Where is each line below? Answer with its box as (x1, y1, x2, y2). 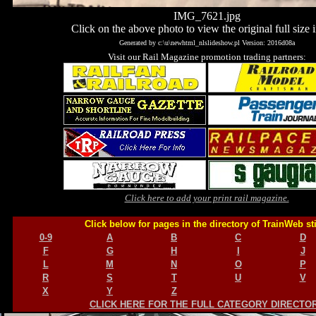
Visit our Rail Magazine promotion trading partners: (107, 51, 306, 63)
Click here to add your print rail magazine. (124, 193, 289, 204)
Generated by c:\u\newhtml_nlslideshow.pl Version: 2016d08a (119, 39, 295, 47)
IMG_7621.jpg (173, 10, 241, 23)
